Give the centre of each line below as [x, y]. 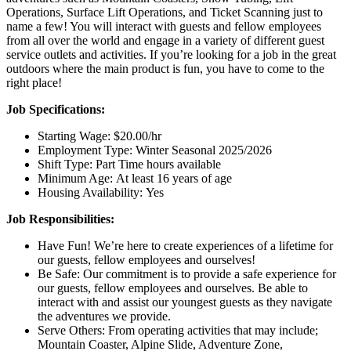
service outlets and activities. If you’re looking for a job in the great [171, 54]
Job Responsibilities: [60, 219]
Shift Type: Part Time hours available [129, 164]
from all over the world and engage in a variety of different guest [165, 40]
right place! [34, 82]
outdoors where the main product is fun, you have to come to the [165, 68]
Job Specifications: [56, 109]
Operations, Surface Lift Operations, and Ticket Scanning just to [165, 12]
